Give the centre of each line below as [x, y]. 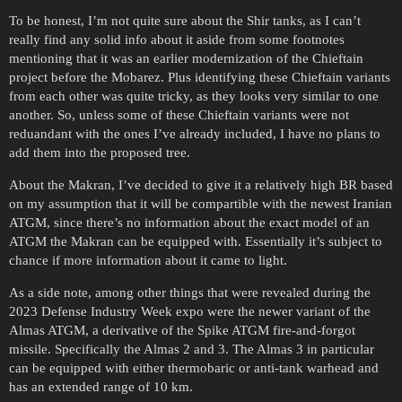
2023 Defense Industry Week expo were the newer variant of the [190, 311]
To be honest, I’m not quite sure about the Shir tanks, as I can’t [185, 20]
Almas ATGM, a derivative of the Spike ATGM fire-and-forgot [182, 330]
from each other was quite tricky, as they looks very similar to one [194, 96]
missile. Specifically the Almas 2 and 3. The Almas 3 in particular [192, 349]
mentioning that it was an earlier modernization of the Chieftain [186, 58]
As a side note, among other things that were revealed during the [190, 292]
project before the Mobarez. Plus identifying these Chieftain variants [200, 77]
